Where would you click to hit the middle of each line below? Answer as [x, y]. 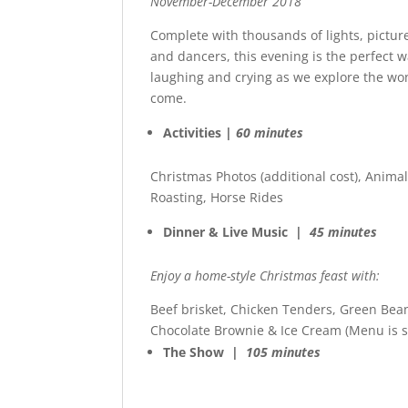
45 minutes [344, 232]
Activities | [200, 133]
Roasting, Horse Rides [217, 197]
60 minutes [270, 133]
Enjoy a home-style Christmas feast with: [265, 275]
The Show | [205, 352]
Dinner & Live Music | [235, 232]
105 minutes [284, 352]
